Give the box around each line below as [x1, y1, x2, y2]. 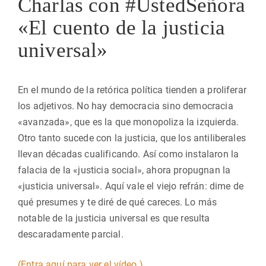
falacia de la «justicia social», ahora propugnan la [18, 164, 231, 176]
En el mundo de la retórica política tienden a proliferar [18, 84, 246, 96]
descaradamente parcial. [18, 229, 123, 240]
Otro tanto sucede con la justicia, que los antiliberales [18, 132, 246, 144]
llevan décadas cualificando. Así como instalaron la [18, 148, 239, 160]
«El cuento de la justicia [18, 16, 226, 39]
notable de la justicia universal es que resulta [18, 213, 210, 224]
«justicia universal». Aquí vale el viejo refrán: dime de [18, 180, 243, 192]
